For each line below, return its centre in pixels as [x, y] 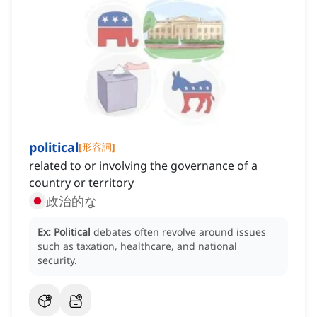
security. [57, 260]
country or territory [81, 183]
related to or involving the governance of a [143, 166]
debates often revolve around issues [180, 232]
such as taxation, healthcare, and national [137, 246]
